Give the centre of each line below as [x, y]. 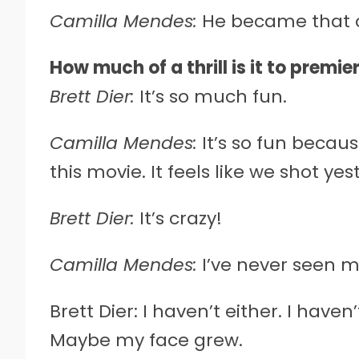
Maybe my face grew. [146, 340]
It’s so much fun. [211, 96]
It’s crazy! [178, 218]
